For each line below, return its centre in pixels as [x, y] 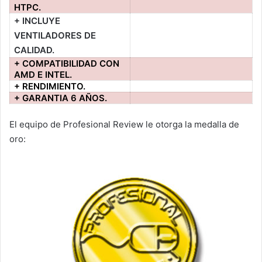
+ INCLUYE [37, 20]
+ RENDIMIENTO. [50, 86]
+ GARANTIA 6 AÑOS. [61, 98]
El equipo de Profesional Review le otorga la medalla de [124, 125]
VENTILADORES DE [55, 35]
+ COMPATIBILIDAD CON [67, 63]
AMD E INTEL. [43, 74]
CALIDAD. [35, 50]
